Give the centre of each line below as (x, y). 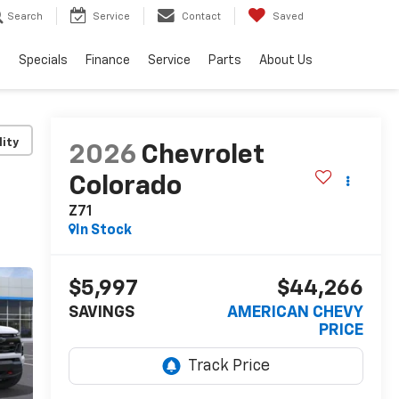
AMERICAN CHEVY (295, 313)
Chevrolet (202, 156)
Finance (108, 61)
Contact (201, 17)
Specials (43, 61)
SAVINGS (101, 313)
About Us (286, 61)
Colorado (125, 187)
